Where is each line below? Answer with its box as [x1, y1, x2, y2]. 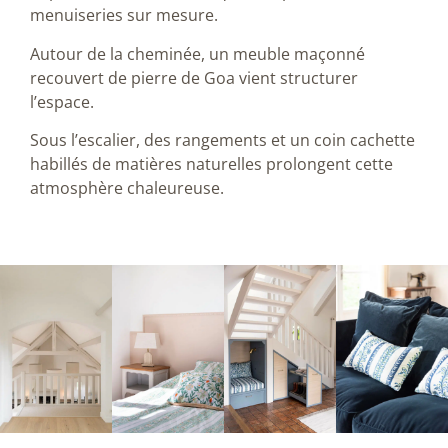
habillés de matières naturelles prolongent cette [30, 153, 393, 176]
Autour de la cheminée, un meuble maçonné [30, 42, 365, 65]
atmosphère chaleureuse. [30, 177, 224, 200]
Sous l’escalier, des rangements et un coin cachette [30, 129, 415, 152]
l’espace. [30, 90, 94, 113]
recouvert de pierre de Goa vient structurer [30, 66, 358, 89]
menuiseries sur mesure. [30, 4, 218, 27]
